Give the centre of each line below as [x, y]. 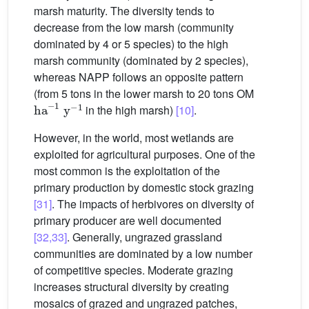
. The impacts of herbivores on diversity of [153, 204]
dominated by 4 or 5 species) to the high [131, 44]
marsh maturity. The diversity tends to [124, 11]
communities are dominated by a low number [143, 254]
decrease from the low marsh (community [134, 28]
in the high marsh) [129, 110]
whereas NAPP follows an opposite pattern [139, 77]
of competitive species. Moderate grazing [133, 270]
